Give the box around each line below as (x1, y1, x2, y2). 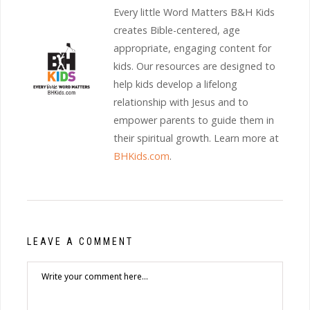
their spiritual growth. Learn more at (113, 131, 279, 145)
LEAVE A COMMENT (27, 235, 134, 247)
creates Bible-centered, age (113, 23, 240, 37)
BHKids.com (113, 149, 170, 163)
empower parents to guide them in (113, 113, 274, 127)
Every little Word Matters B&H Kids (113, 5, 275, 19)
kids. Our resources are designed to (113, 59, 275, 73)
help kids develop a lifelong (113, 77, 237, 91)
